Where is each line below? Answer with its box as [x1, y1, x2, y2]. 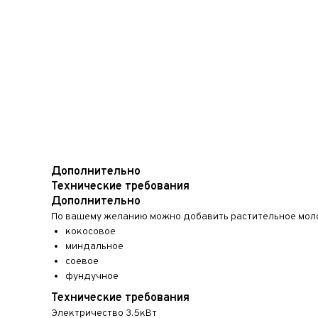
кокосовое [65, 226, 116, 238]
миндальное [65, 241, 124, 253]
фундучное [65, 270, 119, 283]
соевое [65, 256, 99, 268]
